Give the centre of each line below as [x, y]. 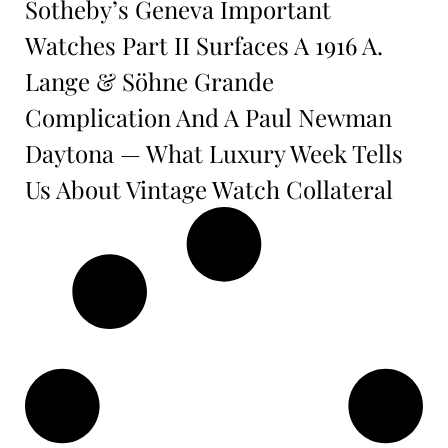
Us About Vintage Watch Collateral [209, 189]
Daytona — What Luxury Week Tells [214, 153]
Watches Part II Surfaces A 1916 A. [204, 45]
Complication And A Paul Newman [208, 117]
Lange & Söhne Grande [149, 81]
